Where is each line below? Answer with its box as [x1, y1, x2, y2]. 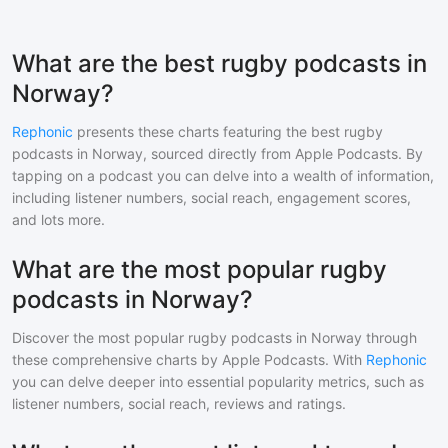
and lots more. [12, 211, 105, 229]
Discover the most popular [12, 329, 188, 347]
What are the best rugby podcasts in [12, 49, 427, 79]
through [362, 329, 417, 347]
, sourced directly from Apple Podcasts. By [143, 145, 423, 163]
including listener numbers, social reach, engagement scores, [12, 189, 411, 207]
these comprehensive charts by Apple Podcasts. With [12, 351, 366, 369]
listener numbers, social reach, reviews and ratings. [12, 395, 346, 413]
